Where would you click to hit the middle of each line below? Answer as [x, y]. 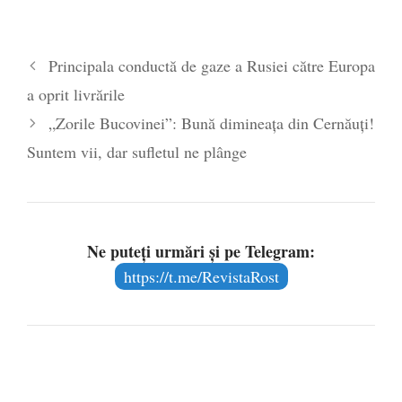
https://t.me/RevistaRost [201, 277]
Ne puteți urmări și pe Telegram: [201, 252]
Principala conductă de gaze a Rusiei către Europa [211, 66]
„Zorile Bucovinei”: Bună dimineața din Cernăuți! [211, 123]
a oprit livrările [76, 95]
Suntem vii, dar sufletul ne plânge [137, 152]
